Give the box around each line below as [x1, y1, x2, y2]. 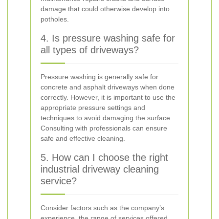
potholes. [41, 15, 69, 23]
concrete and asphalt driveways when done [41, 83, 175, 91]
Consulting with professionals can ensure [41, 124, 167, 132]
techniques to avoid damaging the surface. [41, 114, 172, 122]
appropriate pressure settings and [41, 104, 145, 111]
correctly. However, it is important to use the [41, 93, 175, 101]
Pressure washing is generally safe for [41, 73, 158, 81]
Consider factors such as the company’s [41, 204, 164, 212]
